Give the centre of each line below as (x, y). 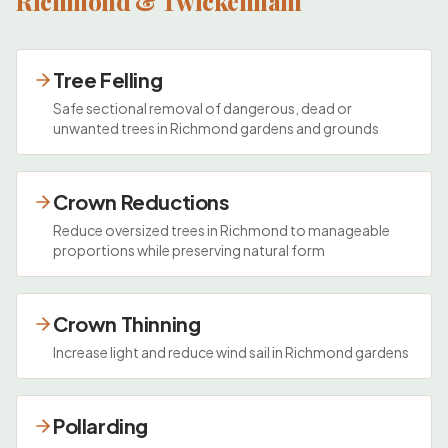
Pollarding (100, 425)
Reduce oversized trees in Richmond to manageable (221, 229)
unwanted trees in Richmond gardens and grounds (216, 127)
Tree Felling (108, 79)
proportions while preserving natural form (189, 249)
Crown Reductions (141, 201)
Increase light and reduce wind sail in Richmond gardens (231, 351)
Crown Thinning (127, 323)
